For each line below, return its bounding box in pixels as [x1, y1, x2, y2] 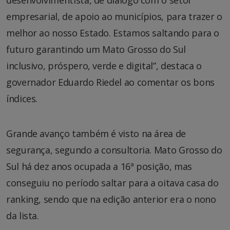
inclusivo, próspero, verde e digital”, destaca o [6, 59, 202, 72]
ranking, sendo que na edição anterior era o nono [6, 193, 216, 205]
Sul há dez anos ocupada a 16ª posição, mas [6, 160, 192, 172]
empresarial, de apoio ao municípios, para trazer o [6, 10, 223, 23]
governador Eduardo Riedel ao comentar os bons [6, 75, 215, 88]
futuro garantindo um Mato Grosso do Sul [6, 43, 186, 55]
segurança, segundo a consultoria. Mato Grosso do [6, 143, 222, 156]
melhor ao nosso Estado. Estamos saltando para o [6, 26, 220, 39]
